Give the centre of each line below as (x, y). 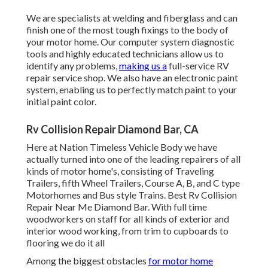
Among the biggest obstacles (87, 261)
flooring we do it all (66, 243)
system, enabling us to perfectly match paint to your (132, 90)
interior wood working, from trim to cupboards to (127, 231)
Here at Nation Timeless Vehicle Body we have (122, 147)
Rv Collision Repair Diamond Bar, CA (112, 130)
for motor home (181, 261)
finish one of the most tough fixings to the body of (127, 30)
